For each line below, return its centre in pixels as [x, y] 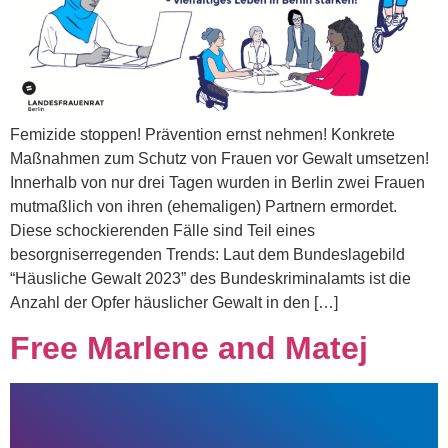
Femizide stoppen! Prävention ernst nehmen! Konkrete [202, 134]
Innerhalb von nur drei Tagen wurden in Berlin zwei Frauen [217, 182]
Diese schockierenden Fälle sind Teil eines [162, 230]
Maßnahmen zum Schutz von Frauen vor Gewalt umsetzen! [219, 158]
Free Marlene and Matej [189, 348]
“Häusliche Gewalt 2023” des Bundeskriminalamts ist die [210, 278]
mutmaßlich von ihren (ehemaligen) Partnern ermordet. [203, 206]
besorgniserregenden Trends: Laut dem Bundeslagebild [207, 254]
